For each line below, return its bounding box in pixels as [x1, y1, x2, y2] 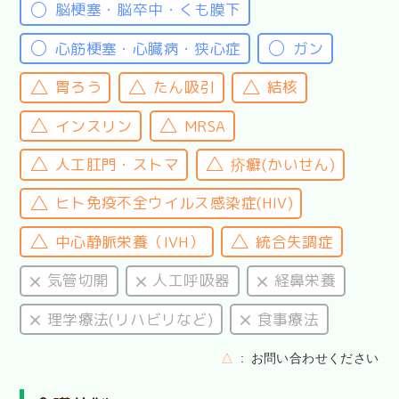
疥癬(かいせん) [231, 153, 336, 175]
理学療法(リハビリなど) [46, 308, 214, 330]
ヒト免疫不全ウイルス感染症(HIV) [54, 192, 293, 214]
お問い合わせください [250, 350, 379, 365]
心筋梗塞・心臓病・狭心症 [54, 37, 241, 59]
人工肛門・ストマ [54, 153, 179, 175]
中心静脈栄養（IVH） [54, 231, 205, 252]
